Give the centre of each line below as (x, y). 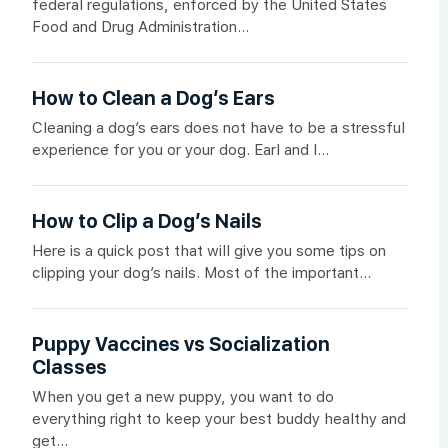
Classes (69, 367)
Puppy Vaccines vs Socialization (181, 344)
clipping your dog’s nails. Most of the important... (201, 272)
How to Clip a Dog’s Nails (147, 222)
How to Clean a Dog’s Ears (153, 99)
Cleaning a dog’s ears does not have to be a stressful (218, 128)
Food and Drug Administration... (140, 27)
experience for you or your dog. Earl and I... (180, 150)
